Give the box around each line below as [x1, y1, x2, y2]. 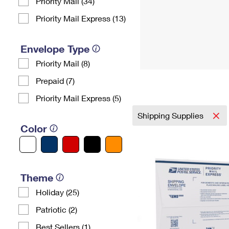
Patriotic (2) [36, 204, 77, 214]
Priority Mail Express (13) [36, 13, 126, 23]
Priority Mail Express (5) [36, 93, 121, 103]
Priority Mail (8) [36, 58, 90, 68]
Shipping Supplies [138, 110, 205, 120]
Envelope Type [20, 42, 89, 55]
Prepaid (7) [36, 76, 75, 85]
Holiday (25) [36, 187, 79, 197]
